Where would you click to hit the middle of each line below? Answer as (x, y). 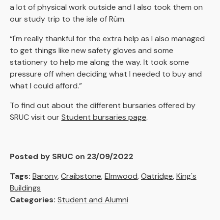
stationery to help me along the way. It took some (99, 62)
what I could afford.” (46, 86)
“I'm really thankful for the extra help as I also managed (107, 39)
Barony (45, 176)
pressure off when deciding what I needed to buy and (106, 74)
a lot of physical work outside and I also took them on (106, 7)
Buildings (25, 188)
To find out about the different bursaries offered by (103, 106)
